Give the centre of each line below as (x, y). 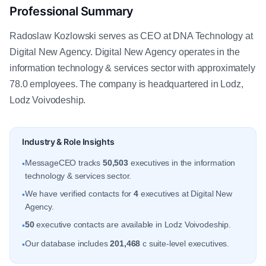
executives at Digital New (185, 194)
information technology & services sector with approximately (132, 68)
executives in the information (182, 163)
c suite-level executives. (185, 243)
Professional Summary (72, 11)
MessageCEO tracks (64, 163)
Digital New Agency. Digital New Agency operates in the (125, 52)
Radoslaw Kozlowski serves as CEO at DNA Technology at (131, 36)
